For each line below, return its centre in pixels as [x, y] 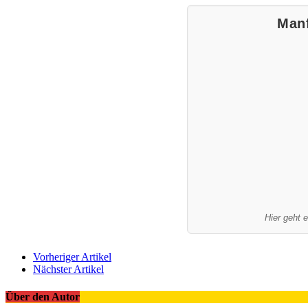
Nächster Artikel [68, 269]
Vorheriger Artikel [72, 257]
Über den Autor [43, 296]
